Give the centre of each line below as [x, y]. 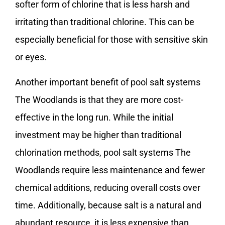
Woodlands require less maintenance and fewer [110, 170]
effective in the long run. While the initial [94, 117]
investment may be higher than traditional [98, 135]
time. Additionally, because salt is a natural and [108, 205]
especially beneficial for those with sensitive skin [111, 40]
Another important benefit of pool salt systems [108, 82]
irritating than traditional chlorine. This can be [105, 22]
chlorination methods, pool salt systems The [103, 152]
